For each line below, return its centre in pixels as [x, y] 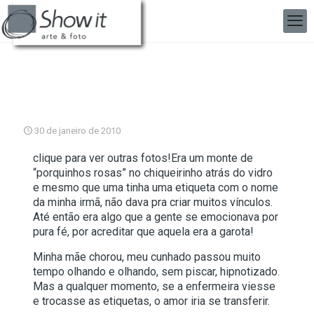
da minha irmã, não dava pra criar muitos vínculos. [152, 202]
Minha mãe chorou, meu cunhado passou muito [146, 257]
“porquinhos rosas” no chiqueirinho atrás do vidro [152, 173]
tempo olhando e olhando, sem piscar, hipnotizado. [156, 272]
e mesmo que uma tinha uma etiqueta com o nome [155, 187]
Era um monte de [212, 158]
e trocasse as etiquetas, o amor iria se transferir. [152, 301]
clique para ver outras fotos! [102, 158]
